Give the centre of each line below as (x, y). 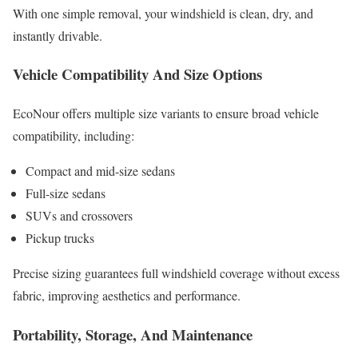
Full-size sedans (66, 193)
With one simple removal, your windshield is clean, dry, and (163, 13)
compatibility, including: (74, 135)
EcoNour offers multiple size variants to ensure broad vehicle (166, 113)
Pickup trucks (60, 237)
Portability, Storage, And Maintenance (133, 334)
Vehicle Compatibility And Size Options (137, 74)
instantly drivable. (58, 35)
